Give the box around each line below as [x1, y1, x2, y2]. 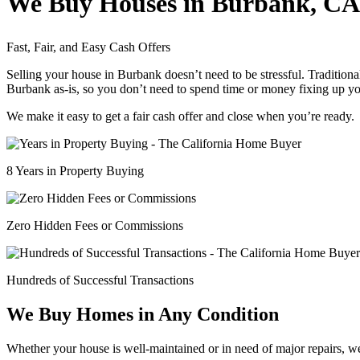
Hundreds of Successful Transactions [6, 272, 194, 287]
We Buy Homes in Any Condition [6, 303, 279, 325]
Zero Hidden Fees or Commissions [6, 218, 183, 232]
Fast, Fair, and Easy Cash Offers [6, 39, 170, 54]
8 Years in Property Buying [6, 163, 144, 178]
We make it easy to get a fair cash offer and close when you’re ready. [6, 108, 354, 123]
